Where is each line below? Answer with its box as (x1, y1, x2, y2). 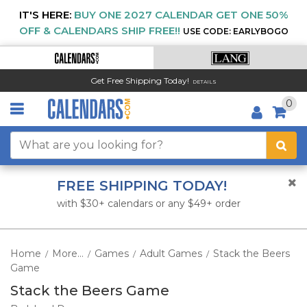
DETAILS (193, 78, 217, 85)
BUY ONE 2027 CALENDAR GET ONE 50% (73, 8, 288, 21)
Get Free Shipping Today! (90, 75, 189, 86)
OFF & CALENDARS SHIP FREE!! (19, 24, 180, 37)
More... (52, 247, 84, 260)
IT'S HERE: (19, 8, 71, 21)
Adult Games (140, 247, 202, 260)
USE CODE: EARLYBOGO (182, 26, 288, 36)
